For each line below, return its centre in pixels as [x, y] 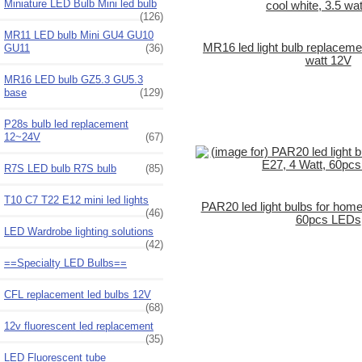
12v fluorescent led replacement [79, 326]
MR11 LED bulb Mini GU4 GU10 [79, 35]
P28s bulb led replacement [66, 124]
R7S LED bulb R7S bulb [60, 168]
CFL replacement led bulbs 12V [78, 294]
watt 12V [328, 60]
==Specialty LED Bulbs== [65, 263]
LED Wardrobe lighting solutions [79, 231]
